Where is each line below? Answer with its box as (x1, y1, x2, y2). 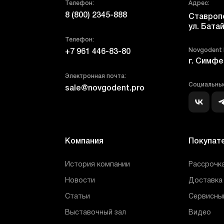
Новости (65, 177, 95, 184)
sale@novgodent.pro (65, 85, 145, 92)
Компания (65, 138, 104, 145)
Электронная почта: (65, 73, 126, 79)
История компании (65, 161, 130, 168)
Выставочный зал (65, 209, 126, 216)
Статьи (65, 193, 90, 200)
